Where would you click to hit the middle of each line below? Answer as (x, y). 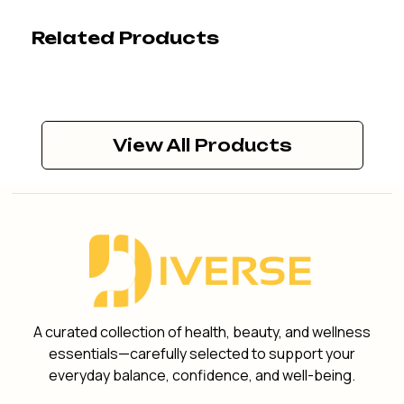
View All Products (202, 145)
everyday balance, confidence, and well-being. (202, 376)
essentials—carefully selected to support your (202, 354)
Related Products (125, 38)
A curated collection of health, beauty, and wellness (202, 332)
